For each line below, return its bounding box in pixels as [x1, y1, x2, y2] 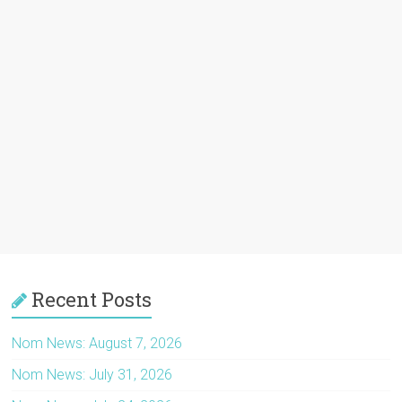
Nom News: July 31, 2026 [12, 365, 173, 383]
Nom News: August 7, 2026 [12, 334, 183, 352]
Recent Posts [31, 285, 153, 312]
